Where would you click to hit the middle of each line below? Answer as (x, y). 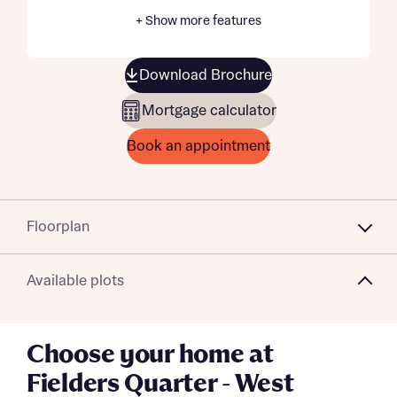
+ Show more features (198, 21)
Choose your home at (150, 355)
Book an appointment (198, 146)
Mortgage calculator (209, 111)
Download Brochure (206, 75)
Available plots (75, 280)
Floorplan (58, 226)
